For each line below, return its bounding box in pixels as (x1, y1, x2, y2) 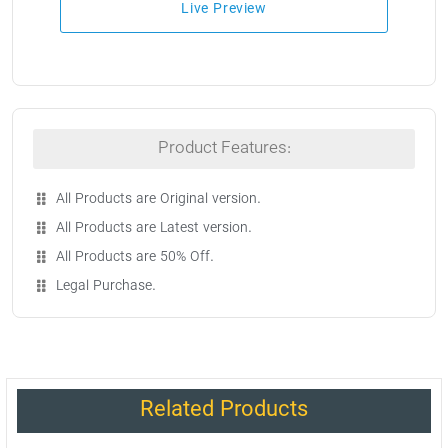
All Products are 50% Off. (55, 247, 214, 267)
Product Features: (157, 137, 291, 160)
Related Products (140, 395, 308, 425)
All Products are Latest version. (55, 218, 252, 238)
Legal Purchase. (55, 276, 156, 296)
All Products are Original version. (55, 189, 261, 209)
